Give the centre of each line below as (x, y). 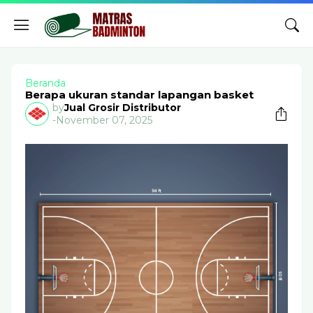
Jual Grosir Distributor (123, 108)
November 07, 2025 (104, 120)
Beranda (45, 83)
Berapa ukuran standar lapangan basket (139, 95)
